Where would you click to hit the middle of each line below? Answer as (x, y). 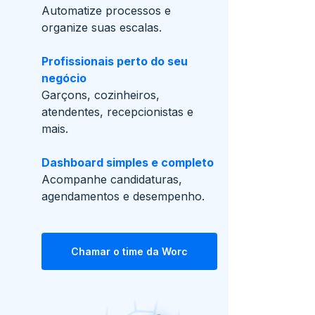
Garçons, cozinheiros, (101, 95)
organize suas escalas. (102, 27)
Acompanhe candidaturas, (112, 179)
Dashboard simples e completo (128, 162)
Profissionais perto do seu (115, 61)
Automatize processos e (106, 11)
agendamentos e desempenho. (123, 196)
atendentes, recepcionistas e (117, 112)
